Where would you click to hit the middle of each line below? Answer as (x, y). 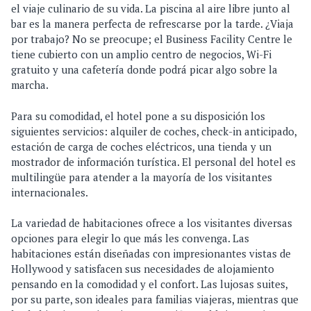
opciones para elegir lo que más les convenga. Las (130, 238)
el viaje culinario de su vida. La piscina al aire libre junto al (151, 9)
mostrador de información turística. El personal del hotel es (153, 161)
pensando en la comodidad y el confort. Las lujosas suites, (149, 284)
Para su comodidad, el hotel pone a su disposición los (138, 116)
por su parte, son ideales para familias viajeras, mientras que (155, 300)
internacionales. (50, 192)
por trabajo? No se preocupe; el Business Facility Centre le (152, 39)
